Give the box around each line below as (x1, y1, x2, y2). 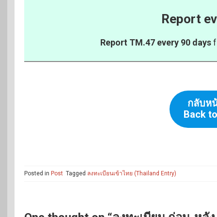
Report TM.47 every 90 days (100, 37, 211, 47)
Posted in (24, 170, 51, 177)
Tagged (66, 170, 87, 177)
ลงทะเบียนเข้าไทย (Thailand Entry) (87, 170, 176, 177)
